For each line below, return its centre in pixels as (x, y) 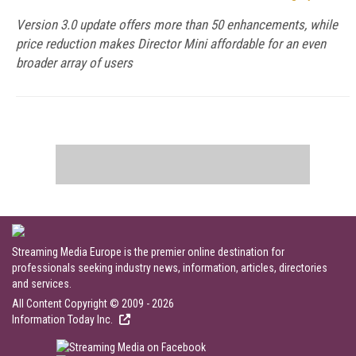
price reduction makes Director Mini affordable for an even (171, 44)
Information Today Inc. (64, 319)
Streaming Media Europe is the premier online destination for (148, 252)
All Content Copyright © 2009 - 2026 (93, 304)
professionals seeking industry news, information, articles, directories (170, 268)
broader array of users (74, 63)
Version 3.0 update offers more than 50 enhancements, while (177, 25)
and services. (42, 284)
